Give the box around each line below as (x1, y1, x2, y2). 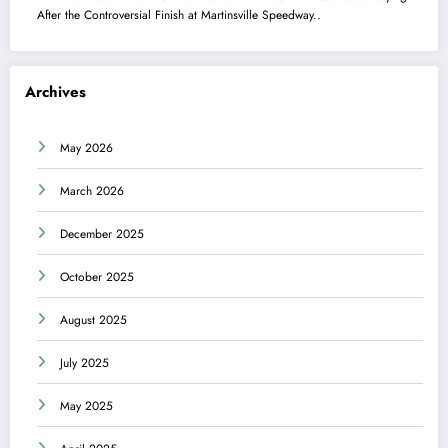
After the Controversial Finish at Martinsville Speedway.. (37, 6, 321, 25)
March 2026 (60, 181, 124, 200)
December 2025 (60, 224, 144, 243)
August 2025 (60, 310, 127, 329)
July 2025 (60, 353, 109, 372)
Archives (25, 81, 86, 104)
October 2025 (60, 267, 134, 286)
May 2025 (60, 396, 113, 415)
